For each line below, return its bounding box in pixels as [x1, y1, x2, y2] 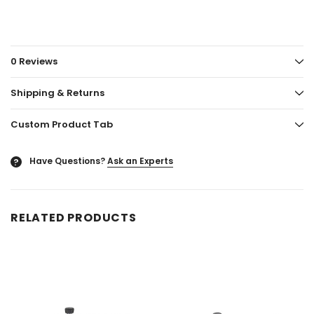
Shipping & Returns [11, 86, 104, 100]
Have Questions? [29, 154, 105, 167]
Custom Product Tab [11, 117, 113, 131]
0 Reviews [11, 54, 57, 68]
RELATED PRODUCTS [11, 209, 137, 226]
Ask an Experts [107, 154, 173, 167]
